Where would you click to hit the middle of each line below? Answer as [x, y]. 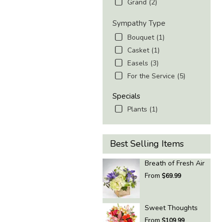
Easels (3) [143, 63]
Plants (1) [142, 110]
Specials [126, 96]
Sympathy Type [139, 24]
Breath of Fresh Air [175, 164]
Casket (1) [143, 51]
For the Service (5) [156, 76]
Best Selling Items [147, 144]
